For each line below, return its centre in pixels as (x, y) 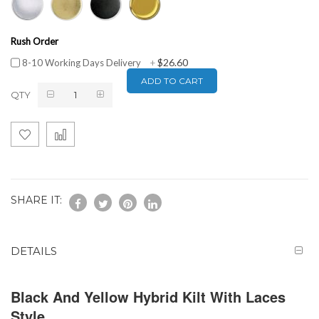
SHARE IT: (36, 200)
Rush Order (35, 41)
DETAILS (34, 251)
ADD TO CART (172, 80)
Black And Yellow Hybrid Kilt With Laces (148, 296)
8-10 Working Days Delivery (82, 62)
